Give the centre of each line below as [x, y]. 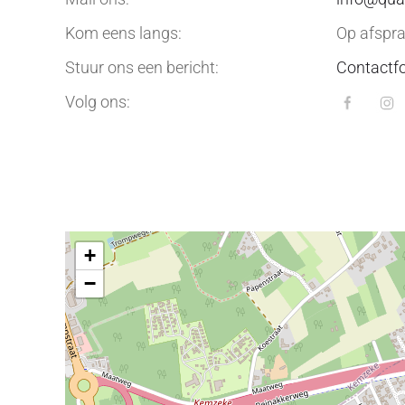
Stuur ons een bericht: [142, 67]
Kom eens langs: [123, 33]
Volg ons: [98, 102]
